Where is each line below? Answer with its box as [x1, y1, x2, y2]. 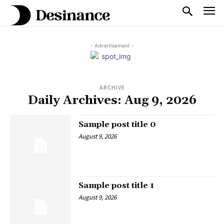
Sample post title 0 [78, 119, 156, 129]
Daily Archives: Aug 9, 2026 [27, 92, 196, 108]
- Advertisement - [90, 42, 134, 48]
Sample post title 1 [78, 180, 154, 191]
